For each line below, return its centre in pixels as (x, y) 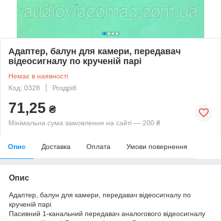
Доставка (56, 146)
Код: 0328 (24, 88)
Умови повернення (157, 146)
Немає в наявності (38, 76)
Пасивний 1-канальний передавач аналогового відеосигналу (107, 213)
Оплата (98, 146)
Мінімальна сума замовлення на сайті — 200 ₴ (84, 123)
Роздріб (64, 88)
